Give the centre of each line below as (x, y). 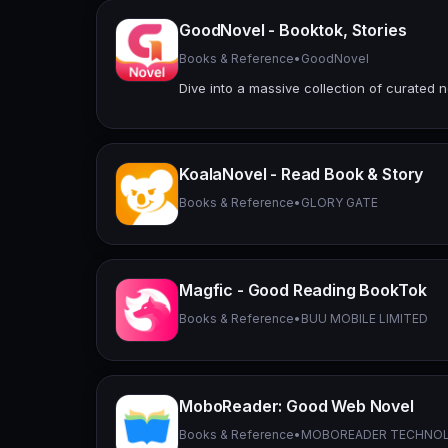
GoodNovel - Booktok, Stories (293, 29)
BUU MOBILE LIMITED (364, 318)
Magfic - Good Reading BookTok (303, 289)
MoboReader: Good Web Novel (296, 405)
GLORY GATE (339, 202)
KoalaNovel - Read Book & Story (301, 173)
